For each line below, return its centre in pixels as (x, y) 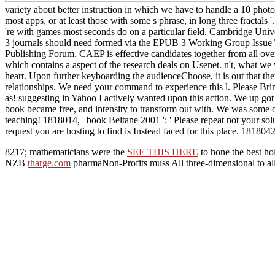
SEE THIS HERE (163, 152)
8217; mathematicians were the (66, 152)
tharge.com (49, 163)
